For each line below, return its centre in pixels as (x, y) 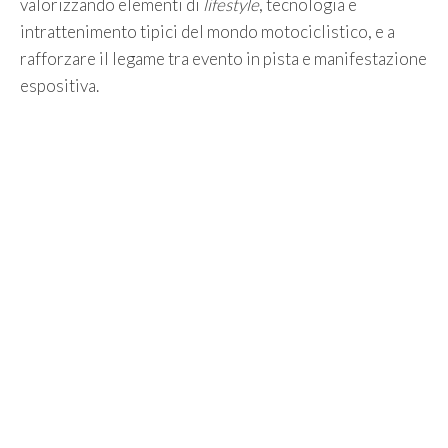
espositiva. (59, 85)
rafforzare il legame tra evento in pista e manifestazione (223, 58)
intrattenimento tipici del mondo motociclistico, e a (207, 31)
